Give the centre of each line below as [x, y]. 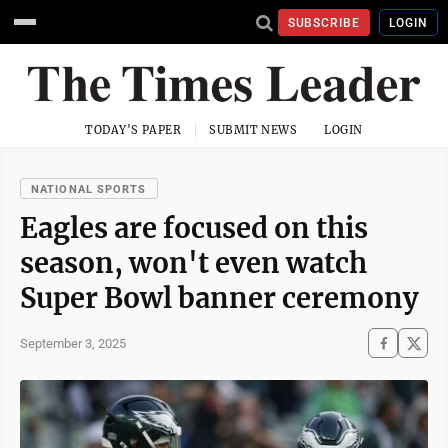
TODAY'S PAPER [133, 130]
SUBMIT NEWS [253, 130]
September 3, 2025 [73, 343]
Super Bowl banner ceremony [219, 298]
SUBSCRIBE [324, 22]
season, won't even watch [193, 263]
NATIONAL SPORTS [89, 189]
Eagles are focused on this [194, 228]
